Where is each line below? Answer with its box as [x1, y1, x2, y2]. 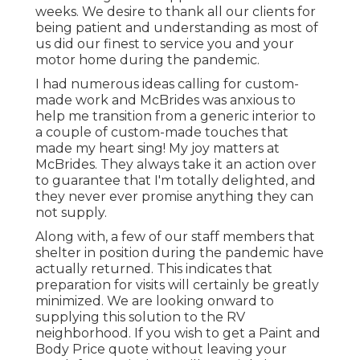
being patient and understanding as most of [35, 20, 318, 36]
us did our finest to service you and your [35, 36, 294, 52]
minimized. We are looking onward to [35, 293, 274, 309]
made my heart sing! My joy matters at [35, 141, 280, 157]
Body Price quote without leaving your [35, 342, 287, 358]
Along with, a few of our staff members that [35, 229, 315, 245]
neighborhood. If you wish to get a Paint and [35, 325, 321, 342]
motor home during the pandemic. [35, 52, 260, 68]
